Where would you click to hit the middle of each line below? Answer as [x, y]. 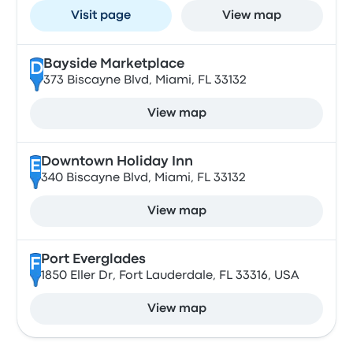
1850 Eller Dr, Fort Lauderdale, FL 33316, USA [170, 276]
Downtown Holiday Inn [117, 162]
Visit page [101, 16]
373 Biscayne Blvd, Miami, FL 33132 [145, 80]
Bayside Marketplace [113, 64]
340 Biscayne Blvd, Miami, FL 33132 [143, 178]
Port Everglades [93, 260]
